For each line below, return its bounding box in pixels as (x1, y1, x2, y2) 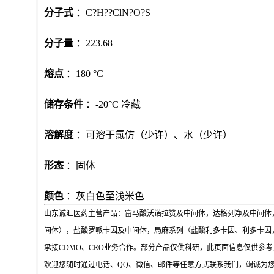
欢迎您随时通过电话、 (44, 261, 117, 270)
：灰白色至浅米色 (64, 191, 144, 202)
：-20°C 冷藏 (86, 99, 141, 110)
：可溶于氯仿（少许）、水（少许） (73, 130, 232, 141)
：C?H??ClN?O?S (73, 7, 150, 18)
